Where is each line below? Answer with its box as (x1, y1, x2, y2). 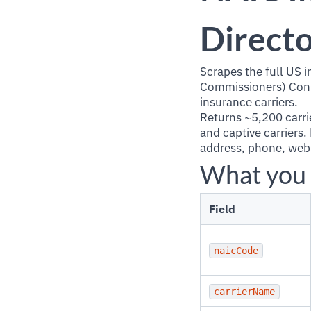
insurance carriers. (200, 94, 298, 110)
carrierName (214, 286, 275, 297)
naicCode (214, 245, 258, 256)
